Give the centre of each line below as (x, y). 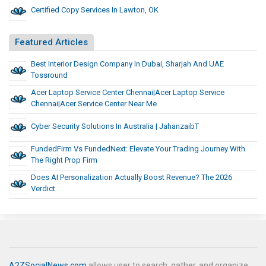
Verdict (43, 189)
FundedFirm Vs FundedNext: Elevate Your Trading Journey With (138, 149)
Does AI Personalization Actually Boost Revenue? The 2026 (132, 178)
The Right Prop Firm (64, 160)
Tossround (49, 75)
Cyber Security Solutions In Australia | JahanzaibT (115, 126)
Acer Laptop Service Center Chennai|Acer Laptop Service (128, 93)
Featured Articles (51, 42)
